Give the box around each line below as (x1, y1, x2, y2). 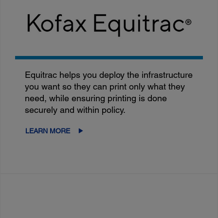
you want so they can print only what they (25, 81, 185, 91)
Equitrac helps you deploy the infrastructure (25, 69, 193, 80)
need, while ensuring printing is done (25, 92, 167, 103)
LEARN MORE (25, 127, 71, 135)
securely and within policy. (25, 104, 126, 115)
